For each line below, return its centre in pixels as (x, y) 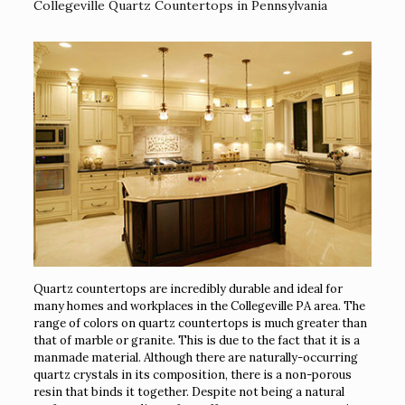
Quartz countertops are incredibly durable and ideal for (188, 289)
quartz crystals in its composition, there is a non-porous (192, 375)
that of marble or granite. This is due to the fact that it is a (196, 341)
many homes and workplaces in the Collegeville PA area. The (199, 306)
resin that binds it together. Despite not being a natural (188, 392)
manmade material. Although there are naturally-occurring (195, 358)
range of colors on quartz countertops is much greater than (200, 324)
